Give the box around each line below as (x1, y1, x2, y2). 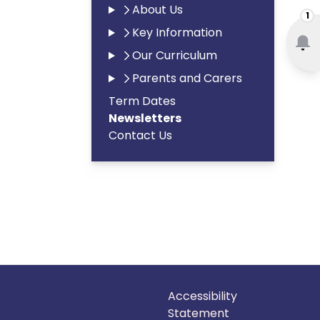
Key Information (131, 24, 222, 41)
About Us (131, 1, 183, 18)
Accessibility (168, 288, 238, 304)
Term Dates (109, 93, 176, 109)
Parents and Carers (131, 70, 242, 86)
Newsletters (109, 110, 181, 126)
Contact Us (109, 127, 172, 144)
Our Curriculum (131, 47, 217, 64)
